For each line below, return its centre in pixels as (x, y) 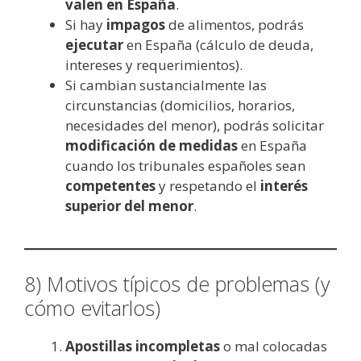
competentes (110, 186)
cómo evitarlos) (92, 307)
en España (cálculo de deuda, (218, 45)
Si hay (86, 25)
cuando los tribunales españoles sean (185, 166)
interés (284, 186)
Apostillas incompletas (143, 346)
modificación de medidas (151, 146)
